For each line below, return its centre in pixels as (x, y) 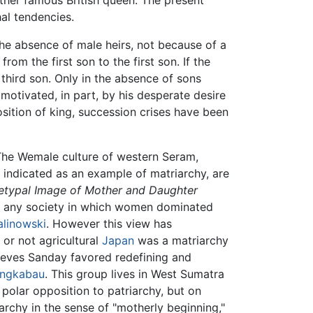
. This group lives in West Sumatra (134, 274)
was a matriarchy (181, 241)
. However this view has (109, 224)
